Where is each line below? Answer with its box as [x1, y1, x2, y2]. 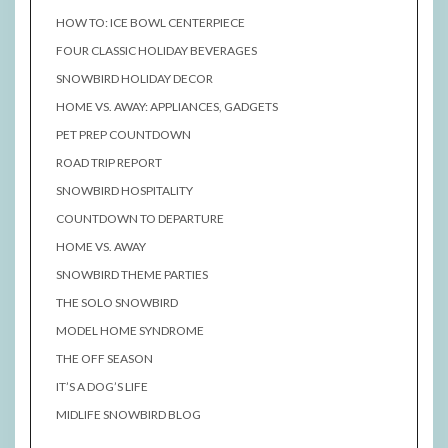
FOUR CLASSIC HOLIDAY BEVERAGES [56, 43, 257, 59]
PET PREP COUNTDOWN [56, 127, 191, 143]
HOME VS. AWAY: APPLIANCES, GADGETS [56, 99, 278, 115]
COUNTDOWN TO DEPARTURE [56, 211, 224, 227]
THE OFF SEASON [56, 351, 153, 367]
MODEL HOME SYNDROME [56, 323, 204, 339]
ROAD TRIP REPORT [56, 155, 162, 171]
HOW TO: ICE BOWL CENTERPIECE [56, 15, 245, 31]
